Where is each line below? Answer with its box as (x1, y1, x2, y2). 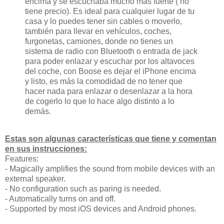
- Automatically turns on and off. (5, 194, 115, 203)
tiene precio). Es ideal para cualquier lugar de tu (25, 6, 194, 15)
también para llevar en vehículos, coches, (25, 26, 171, 35)
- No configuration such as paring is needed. (5, 184, 161, 193)
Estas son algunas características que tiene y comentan (5, 134, 216, 143)
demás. (25, 106, 51, 115)
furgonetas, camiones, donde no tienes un (25, 36, 173, 45)
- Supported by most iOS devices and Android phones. (5, 204, 196, 213)
